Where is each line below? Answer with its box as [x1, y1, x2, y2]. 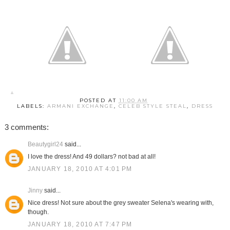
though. [27, 208, 49, 216]
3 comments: [4, 123, 49, 132]
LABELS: [16, 103, 47, 109]
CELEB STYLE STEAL [118, 103, 187, 109]
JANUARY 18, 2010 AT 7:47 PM [27, 221, 132, 228]
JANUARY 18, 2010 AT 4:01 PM [27, 165, 132, 173]
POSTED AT [79, 98, 119, 104]
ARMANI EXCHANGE [47, 103, 114, 109]
